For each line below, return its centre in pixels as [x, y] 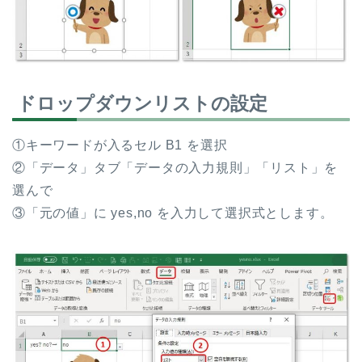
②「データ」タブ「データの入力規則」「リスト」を [175, 168]
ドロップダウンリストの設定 [142, 104]
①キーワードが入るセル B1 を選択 [120, 145]
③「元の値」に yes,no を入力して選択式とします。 [173, 213]
